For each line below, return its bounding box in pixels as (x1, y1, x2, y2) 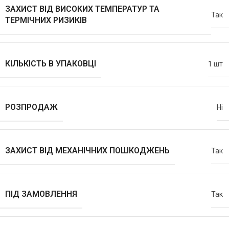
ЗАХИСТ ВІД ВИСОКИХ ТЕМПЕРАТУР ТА (5, 4, 159, 14)
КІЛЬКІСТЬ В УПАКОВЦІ (5, 59, 96, 69)
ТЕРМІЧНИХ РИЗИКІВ (5, 15, 87, 26)
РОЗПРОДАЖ (5, 102, 58, 112)
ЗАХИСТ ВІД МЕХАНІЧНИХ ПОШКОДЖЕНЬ (5, 146, 170, 156)
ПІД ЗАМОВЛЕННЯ (5, 189, 77, 199)
